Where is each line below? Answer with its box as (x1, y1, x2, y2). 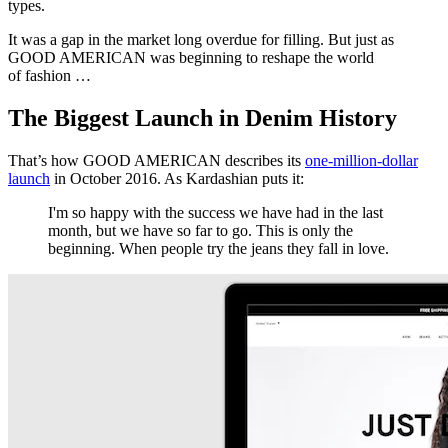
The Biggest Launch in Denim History (8, 104, 397, 131)
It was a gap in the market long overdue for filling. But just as (8, 31, 394, 49)
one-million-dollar (305, 151, 418, 169)
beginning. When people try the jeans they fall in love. (48, 239, 389, 257)
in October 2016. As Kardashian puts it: (50, 169, 304, 187)
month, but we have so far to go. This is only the (48, 221, 353, 239)
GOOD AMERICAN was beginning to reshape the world (8, 49, 374, 67)
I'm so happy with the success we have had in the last (48, 203, 383, 221)
